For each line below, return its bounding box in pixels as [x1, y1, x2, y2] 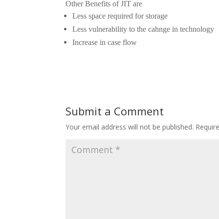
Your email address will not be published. [66, 122, 194, 131]
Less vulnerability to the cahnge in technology [72, 25, 215, 33]
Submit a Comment [66, 104, 164, 118]
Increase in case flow [72, 38, 137, 46]
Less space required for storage [72, 12, 168, 20]
